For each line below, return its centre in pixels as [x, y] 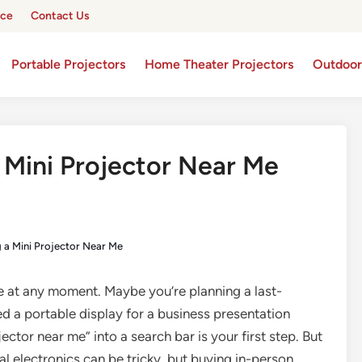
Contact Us [60, 16]
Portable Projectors [69, 64]
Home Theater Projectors [219, 64]
